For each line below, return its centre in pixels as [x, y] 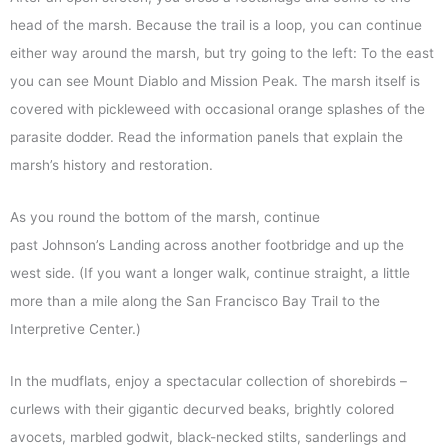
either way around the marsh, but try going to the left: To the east [222, 53]
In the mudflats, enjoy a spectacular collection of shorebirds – [208, 381]
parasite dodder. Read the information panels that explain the [206, 137]
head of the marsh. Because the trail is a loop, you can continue [216, 25]
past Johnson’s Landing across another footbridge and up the [207, 245]
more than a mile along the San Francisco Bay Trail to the [195, 301]
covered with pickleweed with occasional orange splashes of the [217, 109]
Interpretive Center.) [75, 329]
